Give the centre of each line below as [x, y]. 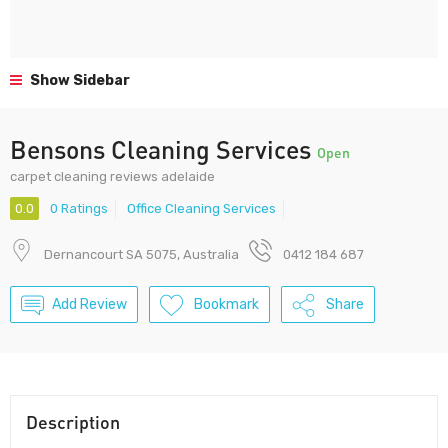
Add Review [89, 305]
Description [73, 422]
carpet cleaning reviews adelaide [112, 176]
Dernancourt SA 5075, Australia [141, 255]
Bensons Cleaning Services [163, 149]
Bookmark [226, 305]
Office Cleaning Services [201, 209]
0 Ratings [79, 209]
